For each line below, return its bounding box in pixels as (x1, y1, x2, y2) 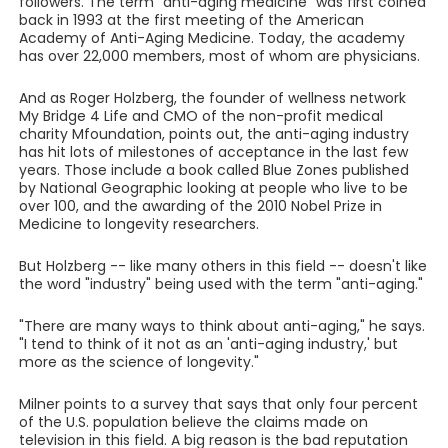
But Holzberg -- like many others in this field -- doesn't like (18, 256, 427, 276)
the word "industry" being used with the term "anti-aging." (18, 274, 423, 294)
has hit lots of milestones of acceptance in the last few (18, 142, 408, 162)
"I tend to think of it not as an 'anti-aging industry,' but (18, 334, 398, 354)
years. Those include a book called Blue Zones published (18, 160, 409, 180)
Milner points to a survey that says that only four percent (18, 394, 418, 414)
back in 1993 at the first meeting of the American (18, 10, 364, 30)
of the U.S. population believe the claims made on (18, 412, 368, 432)
